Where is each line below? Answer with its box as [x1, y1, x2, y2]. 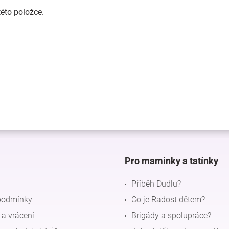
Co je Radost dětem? [131, 194, 205, 204]
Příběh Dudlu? [131, 178, 181, 189]
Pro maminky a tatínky [125, 155, 218, 166]
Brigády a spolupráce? [131, 210, 211, 220]
